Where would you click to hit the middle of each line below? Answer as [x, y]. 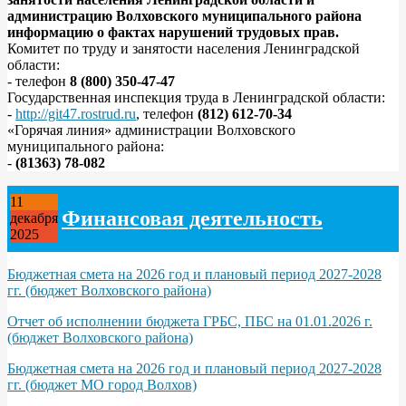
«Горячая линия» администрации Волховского [151, 130]
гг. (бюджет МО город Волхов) [102, 384]
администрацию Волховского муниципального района [184, 15]
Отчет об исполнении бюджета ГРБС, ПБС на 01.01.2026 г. [190, 321]
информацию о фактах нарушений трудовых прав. [173, 32]
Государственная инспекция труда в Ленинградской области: [196, 97]
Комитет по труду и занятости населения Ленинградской [184, 48]
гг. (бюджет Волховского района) [109, 290]
